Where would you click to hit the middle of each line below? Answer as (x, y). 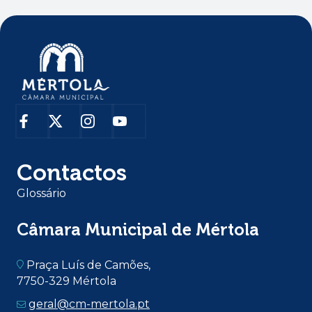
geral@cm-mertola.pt (89, 304)
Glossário (41, 193)
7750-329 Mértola (67, 281)
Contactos (72, 173)
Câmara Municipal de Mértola (138, 229)
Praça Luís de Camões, (87, 265)
